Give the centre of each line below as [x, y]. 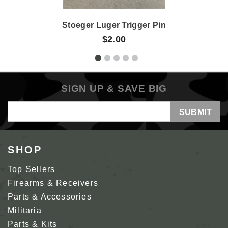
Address [24, 119]
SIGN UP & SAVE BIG [114, 88]
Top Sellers [32, 169]
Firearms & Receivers [53, 183]
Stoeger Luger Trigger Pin [114, 25]
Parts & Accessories [50, 196]
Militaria [25, 210]
